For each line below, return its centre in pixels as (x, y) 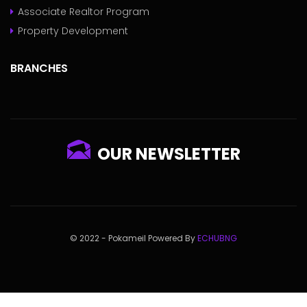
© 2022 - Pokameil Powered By (134, 238)
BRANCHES (39, 69)
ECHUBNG (217, 238)
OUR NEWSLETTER (169, 154)
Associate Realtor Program (84, 12)
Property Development (73, 31)
